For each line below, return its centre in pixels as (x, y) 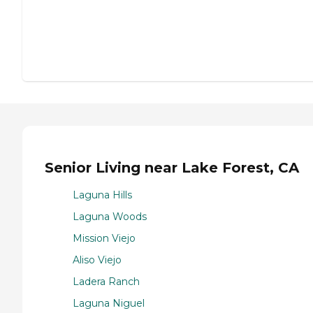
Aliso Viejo (97, 260)
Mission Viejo (104, 238)
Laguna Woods (110, 216)
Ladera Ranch (106, 281)
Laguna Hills (102, 195)
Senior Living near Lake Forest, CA (172, 168)
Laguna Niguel (109, 303)
